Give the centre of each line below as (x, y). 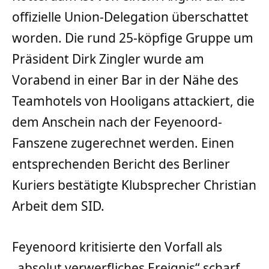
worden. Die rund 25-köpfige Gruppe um (133, 38)
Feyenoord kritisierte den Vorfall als (117, 246)
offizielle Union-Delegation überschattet (130, 17)
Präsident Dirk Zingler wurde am (108, 59)
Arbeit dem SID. (58, 206)
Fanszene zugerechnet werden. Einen (123, 143)
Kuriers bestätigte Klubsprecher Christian (134, 185)
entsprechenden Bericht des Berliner (121, 164)
